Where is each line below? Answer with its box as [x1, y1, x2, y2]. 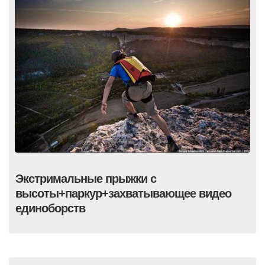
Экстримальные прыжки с [15, 172, 156, 185]
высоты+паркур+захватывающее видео [15, 186, 231, 200]
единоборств [15, 201, 85, 215]
